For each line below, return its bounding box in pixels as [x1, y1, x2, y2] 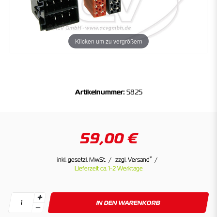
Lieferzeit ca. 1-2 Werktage [74, 164, 143, 172]
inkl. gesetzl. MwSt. [57, 155, 106, 164]
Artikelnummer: [75, 87, 125, 96]
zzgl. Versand [115, 155, 150, 164]
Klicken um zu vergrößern [75, 37, 142, 46]
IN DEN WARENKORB [95, 199, 161, 207]
